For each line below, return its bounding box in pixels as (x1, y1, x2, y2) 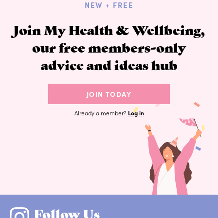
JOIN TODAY (87, 89, 131, 99)
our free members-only (32, 38, 186, 56)
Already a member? (74, 108, 128, 117)
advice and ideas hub (40, 55, 178, 73)
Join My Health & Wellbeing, (13, 20, 205, 38)
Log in (127, 108, 144, 117)
